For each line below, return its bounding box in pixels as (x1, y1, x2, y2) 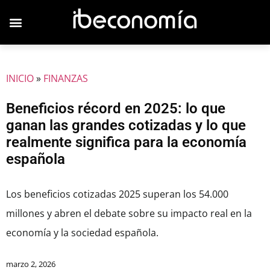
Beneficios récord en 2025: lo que (6, 100, 225, 117)
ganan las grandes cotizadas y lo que (6, 117, 246, 134)
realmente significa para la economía (6, 134, 246, 151)
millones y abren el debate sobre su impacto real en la (6, 207, 252, 220)
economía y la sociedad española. (6, 226, 159, 239)
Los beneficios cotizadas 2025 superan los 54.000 (6, 187, 228, 201)
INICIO (6, 72, 34, 85)
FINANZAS (43, 72, 88, 85)
